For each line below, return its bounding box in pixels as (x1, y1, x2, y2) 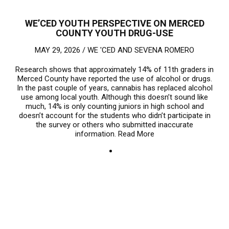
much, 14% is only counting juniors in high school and (25, 101, 204, 111)
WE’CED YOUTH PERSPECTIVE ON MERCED (25, 17, 204, 29)
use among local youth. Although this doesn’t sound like (21, 92, 208, 102)
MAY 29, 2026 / (35, 45, 87, 55)
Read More (118, 129, 154, 139)
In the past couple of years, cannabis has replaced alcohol (16, 83, 213, 93)
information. (75, 129, 118, 139)
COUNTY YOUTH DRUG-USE (56, 27, 173, 38)
